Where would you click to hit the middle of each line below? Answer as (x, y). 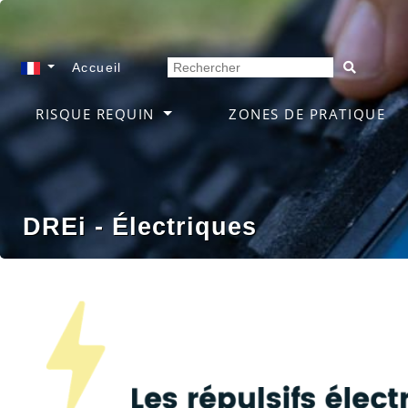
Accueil (97, 67)
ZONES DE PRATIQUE (307, 114)
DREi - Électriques (140, 226)
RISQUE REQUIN (98, 114)
